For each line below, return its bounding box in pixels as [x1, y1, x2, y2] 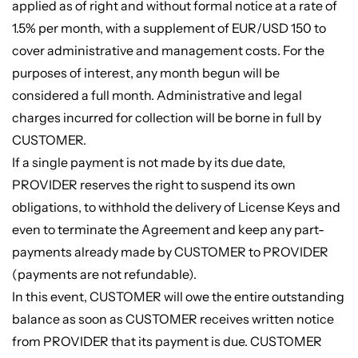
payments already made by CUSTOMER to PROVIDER [11, 243, 328, 260]
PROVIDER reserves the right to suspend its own [11, 176, 296, 193]
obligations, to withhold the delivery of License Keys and [11, 198, 340, 215]
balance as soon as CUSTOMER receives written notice [11, 310, 334, 327]
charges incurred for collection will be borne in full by [11, 109, 321, 125]
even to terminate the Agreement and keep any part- [11, 221, 324, 237]
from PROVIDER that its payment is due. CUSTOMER [11, 332, 322, 349]
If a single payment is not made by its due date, [11, 153, 285, 170]
